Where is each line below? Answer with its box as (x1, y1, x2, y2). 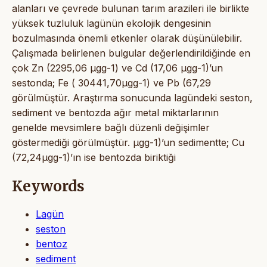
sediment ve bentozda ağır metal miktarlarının (12, 106, 219, 119)
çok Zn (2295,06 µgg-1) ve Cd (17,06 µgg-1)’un (12, 61, 223, 74)
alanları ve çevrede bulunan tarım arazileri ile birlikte (12, 2, 249, 14)
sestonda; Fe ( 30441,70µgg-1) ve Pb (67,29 (12, 76, 211, 89)
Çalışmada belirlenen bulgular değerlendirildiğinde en (12, 46, 250, 59)
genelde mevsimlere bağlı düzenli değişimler (12, 121, 210, 133)
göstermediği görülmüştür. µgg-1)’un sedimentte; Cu (12, 136, 244, 148)
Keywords (12, 176, 85, 195)
